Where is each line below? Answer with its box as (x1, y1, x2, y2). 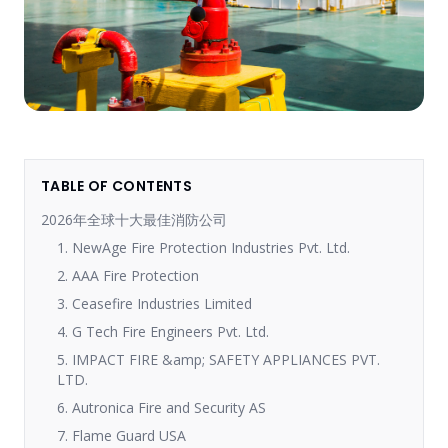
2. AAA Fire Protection (57, 265, 199, 285)
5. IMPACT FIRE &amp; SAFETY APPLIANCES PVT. (57, 349, 380, 369)
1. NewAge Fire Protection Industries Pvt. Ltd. (57, 237, 350, 257)
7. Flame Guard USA (57, 425, 186, 445)
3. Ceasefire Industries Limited (57, 293, 252, 313)
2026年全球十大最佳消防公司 (41, 209, 227, 229)
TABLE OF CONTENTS (41, 175, 192, 196)
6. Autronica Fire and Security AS (57, 397, 266, 417)
